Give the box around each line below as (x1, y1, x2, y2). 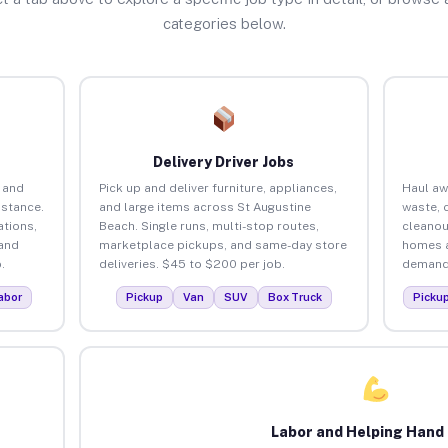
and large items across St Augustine (98, 199, 311, 214)
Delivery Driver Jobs (153, 153, 295, 170)
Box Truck (267, 290, 322, 303)
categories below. (162, 15, 286, 32)
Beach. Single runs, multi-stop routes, (98, 218, 319, 233)
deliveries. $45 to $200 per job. (98, 256, 285, 271)
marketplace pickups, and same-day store (98, 237, 347, 252)
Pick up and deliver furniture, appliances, (98, 180, 337, 195)
